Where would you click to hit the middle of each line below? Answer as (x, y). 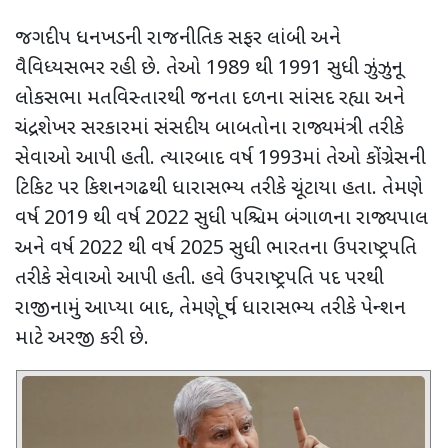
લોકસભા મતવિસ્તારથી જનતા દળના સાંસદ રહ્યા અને (210, 98)
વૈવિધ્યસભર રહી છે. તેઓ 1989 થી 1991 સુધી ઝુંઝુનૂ (209, 68)
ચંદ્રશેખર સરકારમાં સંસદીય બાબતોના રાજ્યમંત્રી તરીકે (209, 128)
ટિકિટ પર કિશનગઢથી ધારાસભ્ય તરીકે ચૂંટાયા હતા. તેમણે (219, 188)
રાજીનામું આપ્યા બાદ (92, 308)
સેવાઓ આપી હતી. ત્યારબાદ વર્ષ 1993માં (168, 158)
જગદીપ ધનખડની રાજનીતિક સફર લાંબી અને (178, 38)
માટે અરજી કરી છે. (82, 338)
